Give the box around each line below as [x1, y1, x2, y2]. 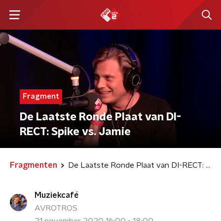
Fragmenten [10, 161, 57, 169]
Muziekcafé [35, 191, 78, 199]
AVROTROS [35, 204, 77, 212]
